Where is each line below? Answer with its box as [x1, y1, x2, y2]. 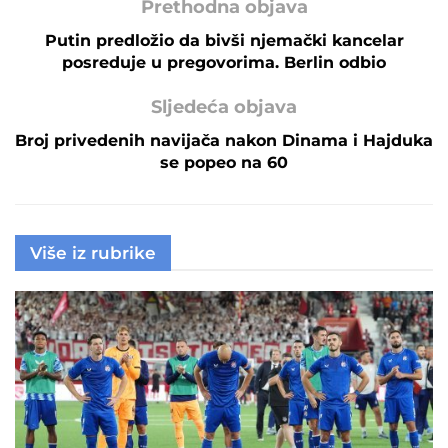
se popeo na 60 [160, 152, 288, 172]
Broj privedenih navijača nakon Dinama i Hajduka [15, 130, 433, 150]
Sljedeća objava [151, 95, 297, 118]
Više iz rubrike [30, 242, 156, 263]
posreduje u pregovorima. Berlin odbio [62, 52, 386, 72]
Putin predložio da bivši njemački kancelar [44, 30, 404, 50]
